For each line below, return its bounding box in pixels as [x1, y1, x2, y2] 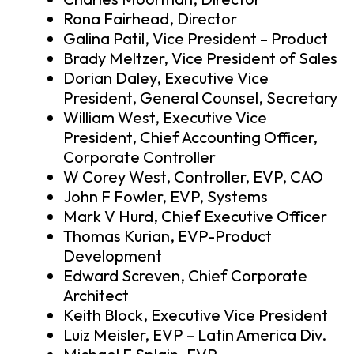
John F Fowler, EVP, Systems [63, 186, 268, 207]
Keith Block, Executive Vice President [63, 305, 328, 326]
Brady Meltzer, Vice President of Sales [63, 48, 337, 69]
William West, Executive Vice [63, 107, 267, 128]
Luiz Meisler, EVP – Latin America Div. [63, 325, 326, 345]
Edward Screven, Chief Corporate [63, 265, 307, 286]
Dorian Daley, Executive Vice [63, 68, 269, 88]
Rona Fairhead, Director [63, 9, 237, 29]
